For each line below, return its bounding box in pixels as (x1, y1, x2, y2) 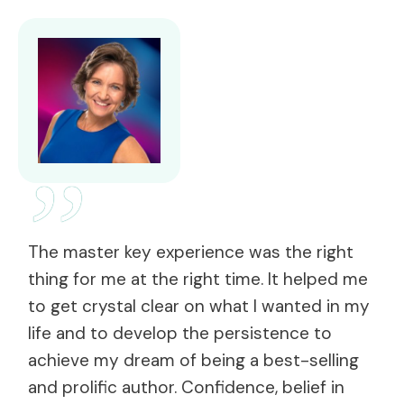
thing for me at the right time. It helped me (28, 267, 368, 290)
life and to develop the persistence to (28, 321, 332, 344)
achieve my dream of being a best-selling (28, 348, 359, 372)
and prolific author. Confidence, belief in (28, 375, 344, 399)
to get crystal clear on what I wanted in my (28, 294, 370, 317)
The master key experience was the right (28, 240, 353, 263)
